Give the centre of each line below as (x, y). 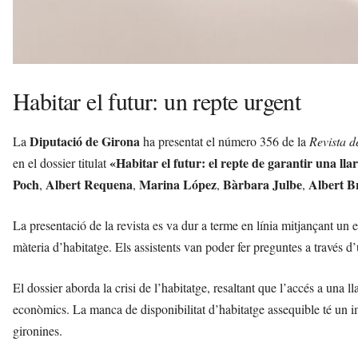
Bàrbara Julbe (263, 184)
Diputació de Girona (85, 141)
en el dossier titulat (61, 162)
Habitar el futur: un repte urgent (157, 100)
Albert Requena (89, 184)
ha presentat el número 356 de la (225, 141)
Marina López (178, 184)
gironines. (38, 330)
